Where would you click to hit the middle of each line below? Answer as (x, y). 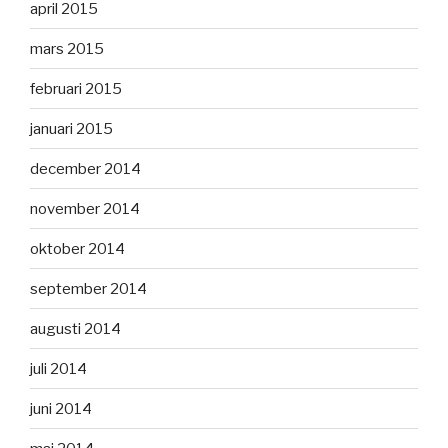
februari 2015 (76, 88)
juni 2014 (61, 408)
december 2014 (85, 168)
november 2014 (85, 208)
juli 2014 (58, 368)
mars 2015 (67, 48)
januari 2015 (71, 128)
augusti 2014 (75, 328)
